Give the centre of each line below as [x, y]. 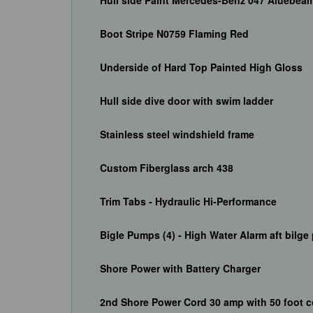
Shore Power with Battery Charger [180, 269]
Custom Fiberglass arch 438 [167, 168]
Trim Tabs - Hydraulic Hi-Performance [188, 202]
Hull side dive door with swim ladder [187, 101]
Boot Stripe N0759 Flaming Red [174, 34]
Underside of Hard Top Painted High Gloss [201, 67]
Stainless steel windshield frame [177, 134]
